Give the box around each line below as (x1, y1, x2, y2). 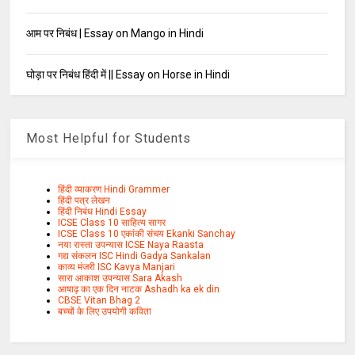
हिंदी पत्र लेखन (58, 195, 111, 207)
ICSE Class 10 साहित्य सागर (58, 217, 166, 229)
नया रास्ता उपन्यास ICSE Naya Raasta (58, 239, 204, 251)
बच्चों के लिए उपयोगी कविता (58, 306, 152, 318)
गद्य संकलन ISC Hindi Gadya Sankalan (58, 250, 212, 262)
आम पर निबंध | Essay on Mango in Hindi (26, 27, 204, 40)
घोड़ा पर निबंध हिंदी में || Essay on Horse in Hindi (26, 68, 231, 82)
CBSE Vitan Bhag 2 (58, 295, 141, 307)
